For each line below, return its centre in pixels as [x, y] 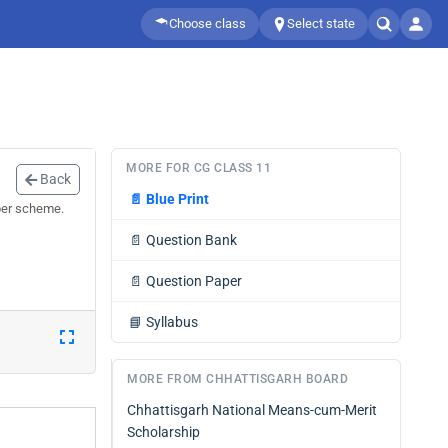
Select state [321, 23]
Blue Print [177, 199]
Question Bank [191, 240]
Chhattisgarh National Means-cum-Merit [252, 410]
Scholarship [163, 432]
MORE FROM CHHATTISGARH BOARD [237, 379]
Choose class [207, 23]
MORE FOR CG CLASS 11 [198, 168]
